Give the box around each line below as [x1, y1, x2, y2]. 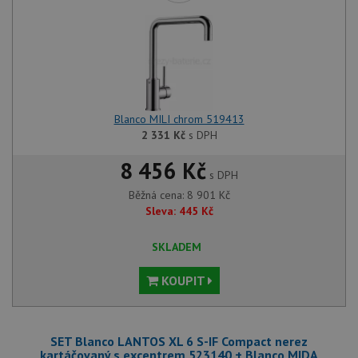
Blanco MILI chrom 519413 [113, 111, 245, 126]
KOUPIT [157, 272, 208, 288]
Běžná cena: [128, 187, 187, 202]
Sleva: [145, 203, 176, 218]
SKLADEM [152, 239, 201, 254]
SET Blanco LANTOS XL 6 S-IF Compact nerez [50, 332, 308, 349]
